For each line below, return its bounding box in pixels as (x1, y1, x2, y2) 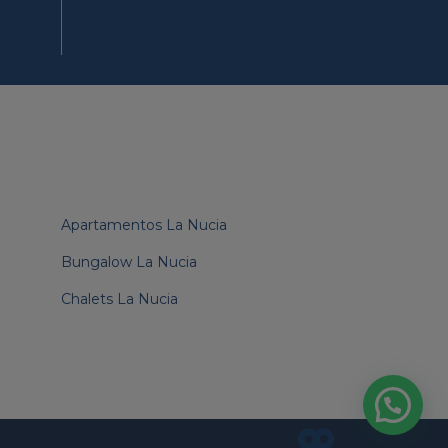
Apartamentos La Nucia (61, 215, 227, 234)
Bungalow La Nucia (61, 252, 197, 271)
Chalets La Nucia (61, 289, 178, 308)
